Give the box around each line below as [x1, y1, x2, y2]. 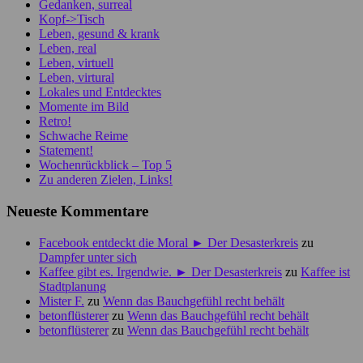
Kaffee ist [301, 264, 350, 279]
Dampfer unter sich [39, 250, 137, 264]
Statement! [39, 143, 93, 158]
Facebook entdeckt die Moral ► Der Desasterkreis [39, 235, 298, 250]
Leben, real [39, 41, 96, 56]
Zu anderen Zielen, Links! [39, 173, 173, 187]
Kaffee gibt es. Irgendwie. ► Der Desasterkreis [39, 264, 282, 279]
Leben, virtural [39, 70, 114, 85]
